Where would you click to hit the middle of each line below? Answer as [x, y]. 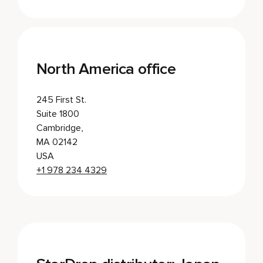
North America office [106, 69]
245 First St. [61, 100]
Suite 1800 [58, 114]
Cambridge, [60, 128]
